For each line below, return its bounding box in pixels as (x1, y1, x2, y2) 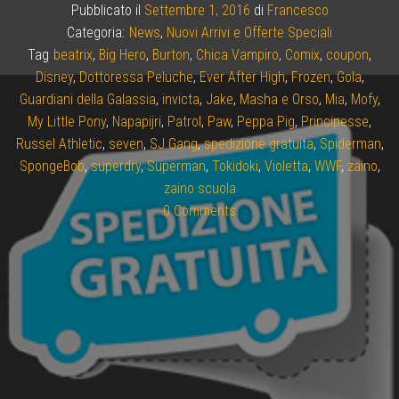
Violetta (264, 157, 308, 175)
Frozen (290, 68, 330, 85)
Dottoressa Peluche (78, 68, 193, 85)
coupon (326, 45, 369, 63)
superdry (90, 157, 141, 175)
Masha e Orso (239, 90, 319, 108)
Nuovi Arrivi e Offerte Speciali (167, 23, 332, 41)
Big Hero (99, 45, 146, 63)
